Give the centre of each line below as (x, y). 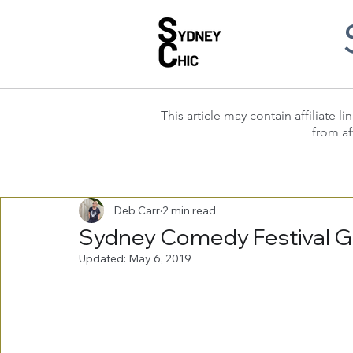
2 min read (189, 210)
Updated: (104, 258)
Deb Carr (137, 210)
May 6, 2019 (160, 258)
